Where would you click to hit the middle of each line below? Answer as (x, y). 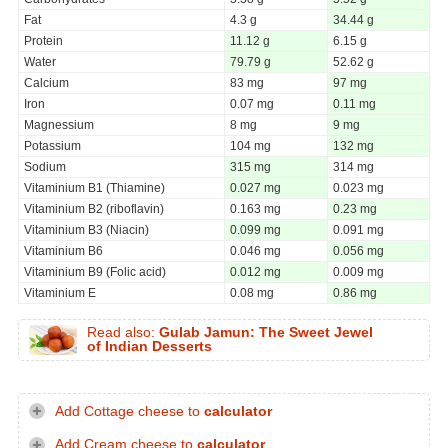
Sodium (45, 166)
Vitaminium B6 (63, 250)
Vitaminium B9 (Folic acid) (95, 271)
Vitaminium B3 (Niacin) (86, 229)
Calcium (46, 82)
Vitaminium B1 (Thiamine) (94, 187)
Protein (43, 40)
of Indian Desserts (149, 346)
